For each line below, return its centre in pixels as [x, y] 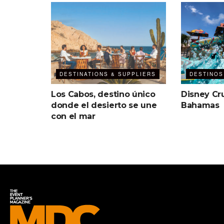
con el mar [73, 116]
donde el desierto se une [104, 105]
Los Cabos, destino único [103, 94]
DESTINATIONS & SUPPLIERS [108, 74]
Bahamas [200, 105]
